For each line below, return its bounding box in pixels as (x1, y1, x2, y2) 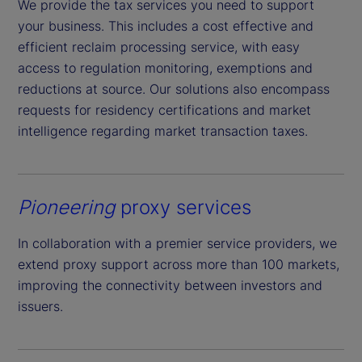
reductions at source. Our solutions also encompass (18, 80, 330, 97)
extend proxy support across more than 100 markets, (18, 255, 339, 272)
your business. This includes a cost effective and (18, 17, 314, 34)
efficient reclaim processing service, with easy (18, 38, 300, 55)
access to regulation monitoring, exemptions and (18, 59, 313, 76)
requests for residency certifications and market (18, 101, 311, 118)
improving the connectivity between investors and (18, 276, 322, 293)
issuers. (18, 297, 63, 314)
